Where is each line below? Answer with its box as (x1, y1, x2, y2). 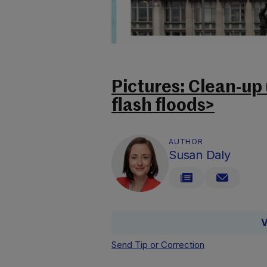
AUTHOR (169, 137, 203, 146)
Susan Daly (169, 148, 231, 162)
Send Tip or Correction (111, 239, 204, 250)
